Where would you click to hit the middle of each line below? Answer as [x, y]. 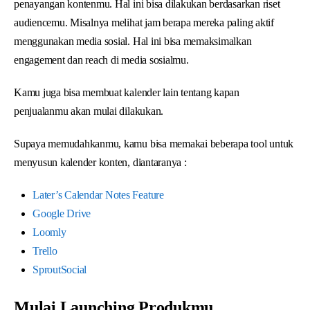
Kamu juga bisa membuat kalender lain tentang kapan [127, 92]
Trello [45, 250]
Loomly [49, 232]
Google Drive [62, 213]
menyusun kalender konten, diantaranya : [100, 162]
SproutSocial [60, 269]
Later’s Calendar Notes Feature [98, 194]
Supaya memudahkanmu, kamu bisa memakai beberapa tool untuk [154, 143]
